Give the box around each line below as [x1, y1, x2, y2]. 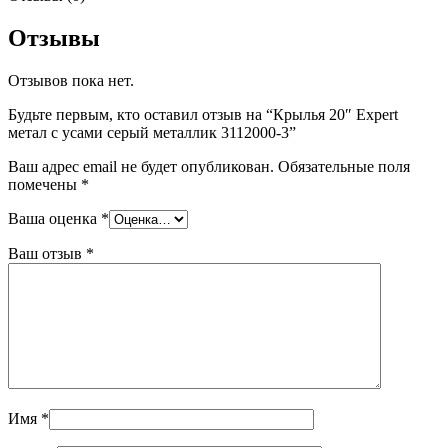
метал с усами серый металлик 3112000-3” [8, 123, 296, 141]
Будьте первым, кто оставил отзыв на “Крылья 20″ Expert [8, 105, 398, 123]
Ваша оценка [8, 209, 101, 227]
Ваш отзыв [8, 244, 86, 262]
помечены [8, 175, 81, 193]
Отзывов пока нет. [8, 71, 134, 89]
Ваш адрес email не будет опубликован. [8, 157, 274, 175]
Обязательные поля [278, 157, 410, 175]
